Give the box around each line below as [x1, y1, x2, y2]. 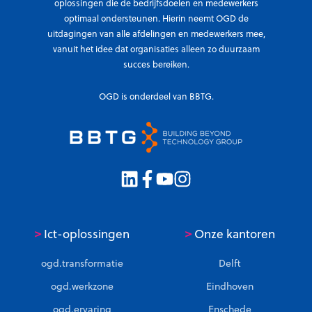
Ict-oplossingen [41, 225, 130, 242]
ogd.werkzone [51, 279, 114, 294]
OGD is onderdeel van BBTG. [98, 90, 214, 102]
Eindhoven [206, 279, 253, 294]
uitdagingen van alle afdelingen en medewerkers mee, [47, 27, 265, 40]
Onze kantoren [191, 225, 275, 242]
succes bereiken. [123, 58, 189, 70]
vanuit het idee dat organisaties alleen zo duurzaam [52, 42, 260, 55]
